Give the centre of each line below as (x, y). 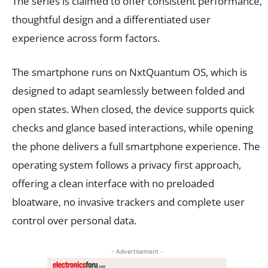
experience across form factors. (86, 38)
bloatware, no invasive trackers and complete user (128, 202)
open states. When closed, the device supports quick (133, 109)
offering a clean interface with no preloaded (113, 183)
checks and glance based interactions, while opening (133, 127)
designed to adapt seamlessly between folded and (128, 90)
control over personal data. (74, 220)
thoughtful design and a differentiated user (111, 19)
